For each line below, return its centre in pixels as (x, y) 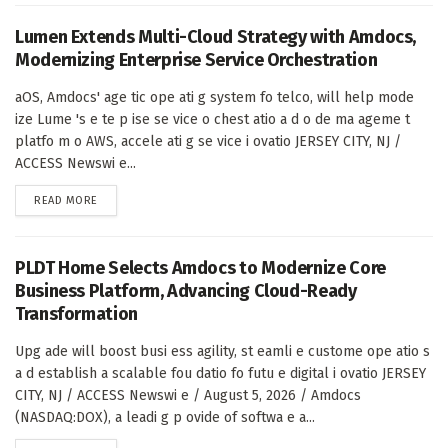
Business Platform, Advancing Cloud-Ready (186, 290)
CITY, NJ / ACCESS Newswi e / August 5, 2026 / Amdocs (188, 395)
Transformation (76, 313)
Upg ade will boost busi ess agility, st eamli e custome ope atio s (222, 351)
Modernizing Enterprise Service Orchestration (196, 59)
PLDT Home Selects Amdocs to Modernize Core (200, 267)
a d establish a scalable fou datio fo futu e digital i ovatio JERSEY (220, 373)
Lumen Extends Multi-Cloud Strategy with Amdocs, (216, 36)
